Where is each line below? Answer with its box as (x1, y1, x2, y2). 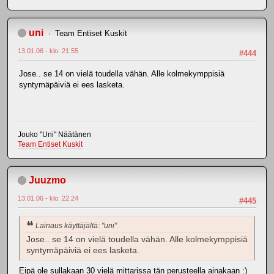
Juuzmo (29, 174, 66, 185)
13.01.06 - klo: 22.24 (18, 194, 78, 202)
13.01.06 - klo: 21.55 (18, 46, 78, 54)
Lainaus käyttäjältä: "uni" (35, 221, 117, 230)
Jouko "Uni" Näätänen (18, 130, 91, 139)
